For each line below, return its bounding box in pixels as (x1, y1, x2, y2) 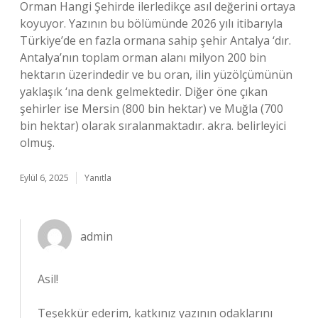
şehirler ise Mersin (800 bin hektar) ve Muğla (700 (20, 101, 283, 116)
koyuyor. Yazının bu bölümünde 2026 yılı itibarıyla (20, 16, 283, 31)
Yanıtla (84, 172, 111, 184)
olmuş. (20, 135, 55, 150)
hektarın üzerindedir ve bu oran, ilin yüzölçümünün (20, 67, 292, 82)
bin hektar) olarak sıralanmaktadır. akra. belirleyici (20, 118, 286, 133)
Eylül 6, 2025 (20, 172, 69, 184)
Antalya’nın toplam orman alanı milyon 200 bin (20, 50, 266, 65)
